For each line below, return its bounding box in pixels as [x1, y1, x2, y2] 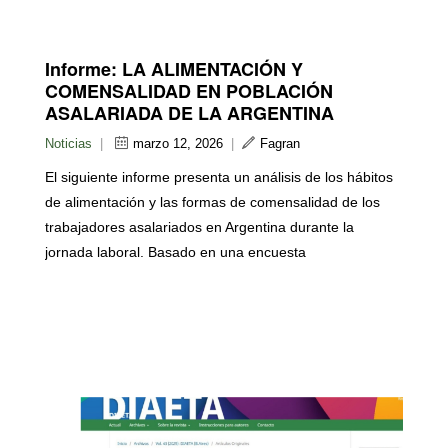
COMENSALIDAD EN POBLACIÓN [45, 77, 333, 104]
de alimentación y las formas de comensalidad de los [45, 193, 380, 210]
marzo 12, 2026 [133, 135, 223, 151]
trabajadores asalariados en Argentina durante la [45, 218, 354, 235]
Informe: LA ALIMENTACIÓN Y [45, 55, 303, 82]
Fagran [260, 135, 300, 151]
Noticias [45, 135, 92, 151]
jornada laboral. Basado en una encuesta [45, 243, 306, 260]
